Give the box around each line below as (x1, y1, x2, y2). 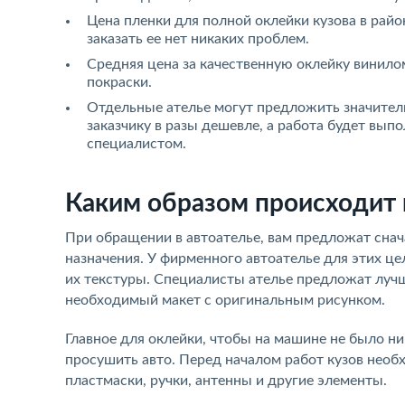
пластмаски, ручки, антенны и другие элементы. (65, 373, 387, 388)
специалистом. (87, 137, 186, 151)
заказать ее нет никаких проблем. (87, 32, 309, 46)
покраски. (87, 75, 152, 89)
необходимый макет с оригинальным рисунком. (65, 293, 385, 307)
